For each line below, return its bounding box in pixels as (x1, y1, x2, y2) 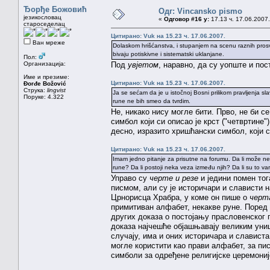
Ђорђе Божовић (24, 4, 87, 14)
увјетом (128, 60, 159, 69)
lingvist (47, 86, 66, 93)
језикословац (24, 13, 61, 20)
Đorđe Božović (24, 80, 66, 87)
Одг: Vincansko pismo (159, 6, 242, 16)
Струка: (24, 86, 47, 93)
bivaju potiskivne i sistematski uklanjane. (113, 50, 224, 57)
